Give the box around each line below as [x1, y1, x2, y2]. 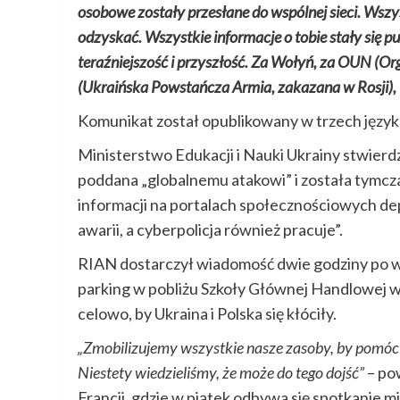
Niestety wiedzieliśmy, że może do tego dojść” [78, 362, 364, 383]
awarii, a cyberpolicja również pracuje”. [78, 220, 343, 240]
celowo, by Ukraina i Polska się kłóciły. [78, 304, 337, 324]
